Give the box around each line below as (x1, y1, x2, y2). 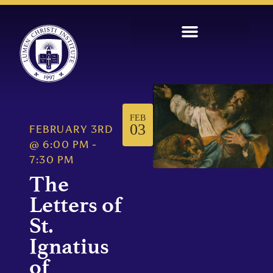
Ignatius (29, 233, 109, 259)
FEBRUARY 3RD (29, 126, 113, 135)
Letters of (29, 192, 122, 218)
